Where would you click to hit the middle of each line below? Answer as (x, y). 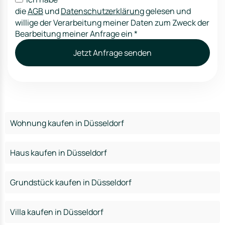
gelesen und (167, 11)
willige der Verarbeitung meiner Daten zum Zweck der (112, 23)
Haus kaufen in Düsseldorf (59, 153)
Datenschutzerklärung (102, 11)
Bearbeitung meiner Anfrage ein (75, 34)
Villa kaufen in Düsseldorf (57, 212)
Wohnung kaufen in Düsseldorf (67, 123)
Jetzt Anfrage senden (112, 53)
